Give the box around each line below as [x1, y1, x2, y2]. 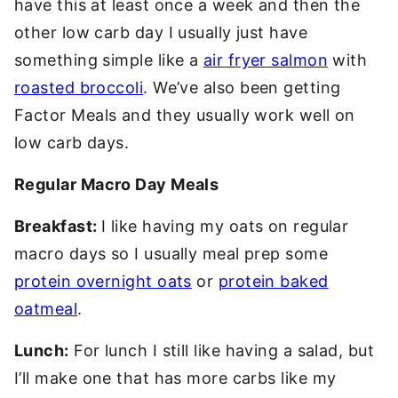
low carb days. [14, 133, 130, 152]
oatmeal [14, 299, 78, 318]
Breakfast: [14, 217, 101, 235]
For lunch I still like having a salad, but [68, 341, 375, 360]
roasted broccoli [14, 78, 144, 97]
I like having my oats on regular [100, 217, 349, 235]
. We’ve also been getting [143, 78, 341, 97]
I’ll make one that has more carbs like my [14, 369, 337, 387]
